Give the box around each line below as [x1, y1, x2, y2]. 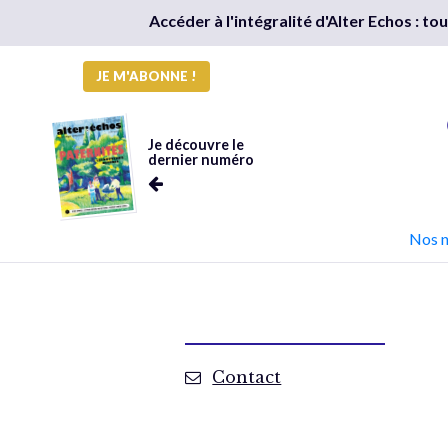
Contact [212, 367, 282, 387]
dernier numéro [147, 151, 254, 168]
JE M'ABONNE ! [96, 68, 197, 84]
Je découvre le [147, 136, 244, 153]
